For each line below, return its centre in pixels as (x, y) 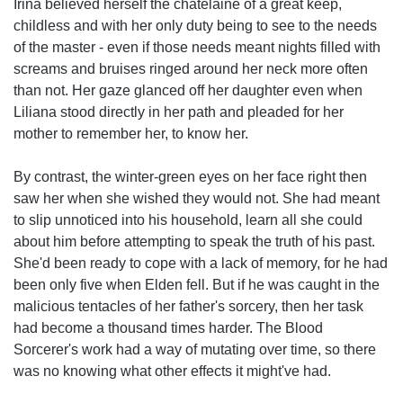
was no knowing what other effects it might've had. (172, 371)
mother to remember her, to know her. (131, 134)
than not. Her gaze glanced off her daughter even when (188, 90)
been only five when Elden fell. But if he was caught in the (197, 285)
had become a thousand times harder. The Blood (168, 328)
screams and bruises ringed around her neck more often (191, 69)
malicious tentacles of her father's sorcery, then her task (188, 306)
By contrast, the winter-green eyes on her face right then (190, 177)
